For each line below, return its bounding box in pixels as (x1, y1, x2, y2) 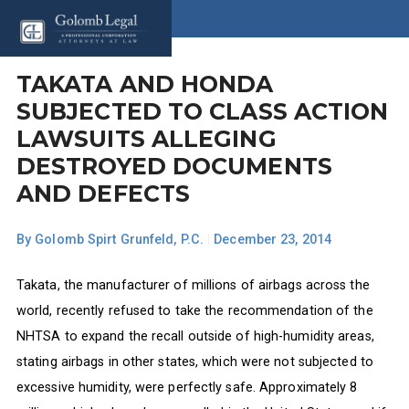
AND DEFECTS (16, 179, 191, 207)
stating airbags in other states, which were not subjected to (16, 353, 373, 369)
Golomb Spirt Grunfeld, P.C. (35, 232, 204, 247)
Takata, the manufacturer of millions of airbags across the (16, 277, 370, 292)
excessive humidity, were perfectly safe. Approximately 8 (16, 379, 358, 394)
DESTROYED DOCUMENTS (16, 152, 332, 180)
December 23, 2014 (214, 232, 331, 247)
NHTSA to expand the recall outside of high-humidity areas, (16, 328, 374, 343)
